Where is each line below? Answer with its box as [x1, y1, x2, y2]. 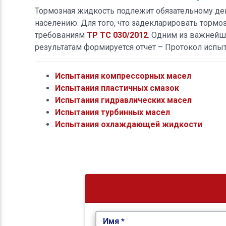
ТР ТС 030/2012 [86, 30, 148, 40]
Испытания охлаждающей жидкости [54, 119, 202, 129]
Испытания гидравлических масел [54, 95, 192, 105]
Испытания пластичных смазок [54, 83, 179, 93]
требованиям [34, 30, 87, 40]
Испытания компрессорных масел [54, 71, 191, 81]
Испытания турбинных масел [54, 107, 170, 117]
